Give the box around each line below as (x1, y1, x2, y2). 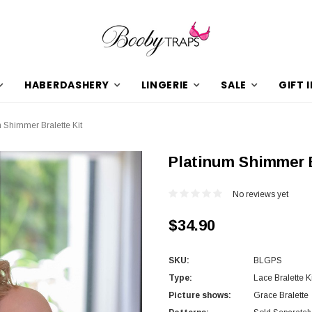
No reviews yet (233, 189, 288, 199)
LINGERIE (141, 78, 189, 92)
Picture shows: (169, 290, 231, 300)
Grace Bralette (253, 290, 309, 300)
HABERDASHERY (24, 78, 109, 92)
